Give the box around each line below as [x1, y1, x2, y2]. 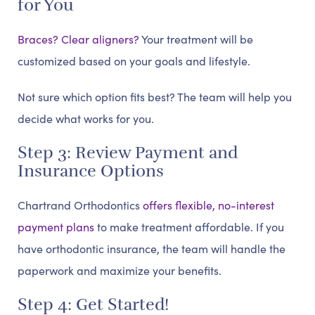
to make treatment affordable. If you [94, 219, 284, 235]
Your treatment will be [139, 31, 253, 47]
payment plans [18, 219, 94, 235]
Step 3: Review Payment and [18, 142, 238, 164]
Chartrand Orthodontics [18, 197, 143, 213]
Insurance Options [18, 160, 164, 182]
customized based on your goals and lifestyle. [18, 53, 250, 69]
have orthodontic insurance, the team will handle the [18, 240, 285, 257]
